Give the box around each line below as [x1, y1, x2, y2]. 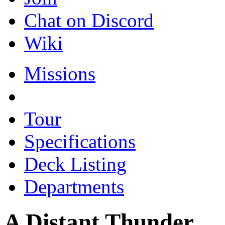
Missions [24, 63, 95, 84]
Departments [24, 176, 124, 197]
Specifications [24, 131, 136, 152]
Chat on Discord [24, 10, 154, 31]
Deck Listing [24, 153, 127, 175]
